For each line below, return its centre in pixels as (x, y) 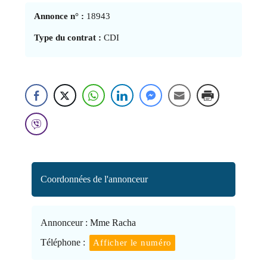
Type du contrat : (68, 37)
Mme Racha (112, 222)
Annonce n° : (60, 16)
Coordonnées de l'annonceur (94, 179)
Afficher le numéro (133, 242)
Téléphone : (63, 242)
